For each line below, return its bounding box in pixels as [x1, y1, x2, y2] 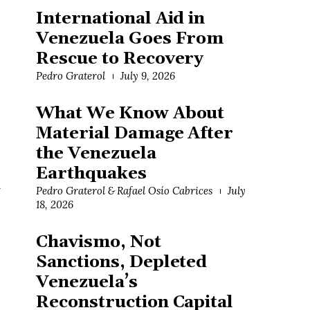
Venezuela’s [36, 272, 138, 293]
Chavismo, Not [36, 232, 161, 253]
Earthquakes [36, 163, 147, 185]
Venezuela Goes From [36, 28, 224, 50]
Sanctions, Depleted [36, 252, 208, 273]
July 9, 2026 [120, 69, 175, 83]
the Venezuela [36, 143, 156, 165]
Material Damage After [36, 123, 234, 145]
